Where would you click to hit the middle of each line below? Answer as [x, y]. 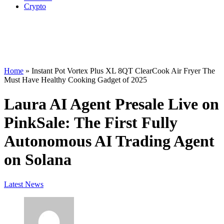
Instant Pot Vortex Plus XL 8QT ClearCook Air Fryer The [123, 70]
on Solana [38, 160]
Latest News [24, 184]
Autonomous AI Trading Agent [109, 141]
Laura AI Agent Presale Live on [111, 104]
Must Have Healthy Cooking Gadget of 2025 [75, 79]
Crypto [35, 6]
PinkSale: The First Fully [91, 123]
